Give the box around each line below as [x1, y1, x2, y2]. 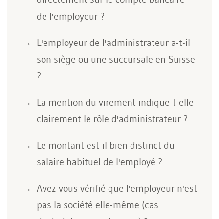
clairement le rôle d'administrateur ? [37, 112, 188, 125]
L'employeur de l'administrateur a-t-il [37, 36, 190, 48]
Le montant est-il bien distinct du [37, 139, 175, 151]
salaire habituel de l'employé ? [37, 155, 162, 168]
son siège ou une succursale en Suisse [37, 53, 195, 65]
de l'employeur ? [37, 10, 105, 22]
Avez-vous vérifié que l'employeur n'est [37, 182, 197, 194]
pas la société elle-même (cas [37, 198, 158, 211]
